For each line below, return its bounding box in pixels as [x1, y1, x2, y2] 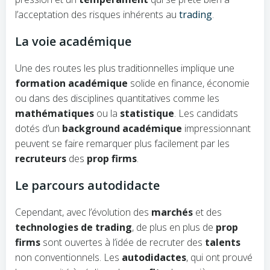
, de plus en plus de [132, 221, 216, 234]
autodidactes [122, 251, 186, 264]
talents [205, 236, 240, 249]
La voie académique [15, 33, 131, 49]
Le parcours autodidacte [15, 177, 160, 193]
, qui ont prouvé [186, 251, 253, 264]
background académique [62, 122, 182, 135]
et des [193, 206, 222, 219]
